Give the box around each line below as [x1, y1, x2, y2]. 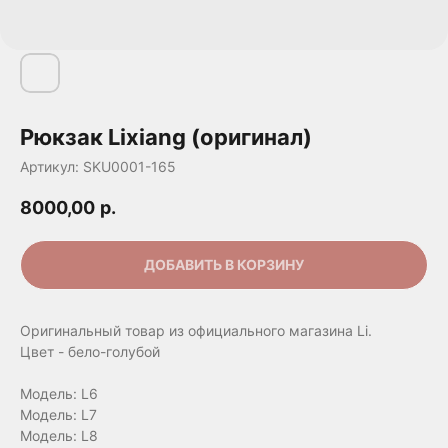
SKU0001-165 [83, 158, 176, 175]
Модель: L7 [20, 406, 97, 424]
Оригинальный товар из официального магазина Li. [20, 322, 372, 340]
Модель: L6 [20, 385, 98, 403]
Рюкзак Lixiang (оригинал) [20, 124, 312, 150]
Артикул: [20, 158, 83, 175]
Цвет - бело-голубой [20, 343, 160, 361]
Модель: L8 [20, 427, 98, 445]
